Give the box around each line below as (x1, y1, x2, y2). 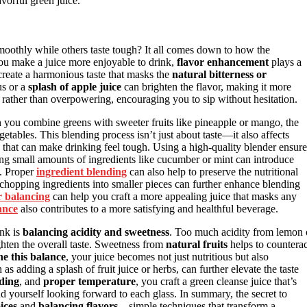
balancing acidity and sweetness (23, 225, 169, 238)
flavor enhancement (177, 56, 269, 68)
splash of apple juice (28, 80, 121, 93)
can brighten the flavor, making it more (121, 80, 291, 93)
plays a (269, 56, 302, 68)
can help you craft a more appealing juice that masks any (50, 190, 297, 202)
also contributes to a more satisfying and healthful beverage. (18, 202, 278, 214)
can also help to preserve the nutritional (127, 165, 298, 177)
